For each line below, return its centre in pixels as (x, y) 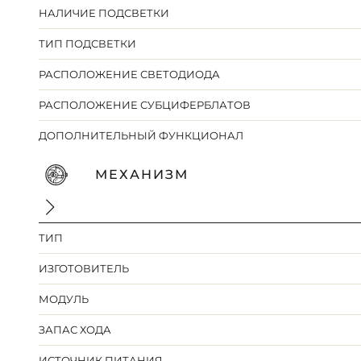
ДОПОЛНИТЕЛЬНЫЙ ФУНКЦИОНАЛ (141, 136)
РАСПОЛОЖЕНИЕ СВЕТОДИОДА (130, 75)
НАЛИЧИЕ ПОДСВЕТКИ (104, 13)
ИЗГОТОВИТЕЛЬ (84, 269)
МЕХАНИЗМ (142, 175)
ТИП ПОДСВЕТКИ (88, 44)
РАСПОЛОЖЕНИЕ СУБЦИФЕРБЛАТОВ (145, 105)
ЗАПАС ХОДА (75, 330)
